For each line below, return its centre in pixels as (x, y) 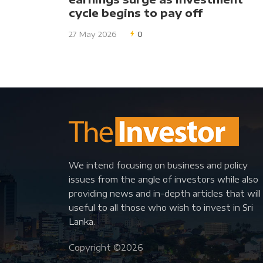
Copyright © (95, 247)
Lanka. (82, 222)
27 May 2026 (92, 34)
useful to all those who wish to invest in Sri (161, 208)
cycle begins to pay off (136, 13)
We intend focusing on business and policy (158, 165)
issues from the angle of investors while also (163, 179)
